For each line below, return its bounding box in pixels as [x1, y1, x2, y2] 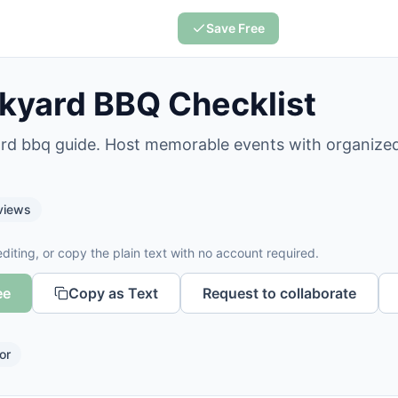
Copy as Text [68, 284, 158, 302]
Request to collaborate [203, 284, 356, 302]
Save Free [205, 20, 265, 36]
